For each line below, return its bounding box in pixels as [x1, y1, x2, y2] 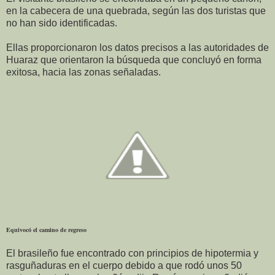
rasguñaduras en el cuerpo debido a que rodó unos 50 [6, 260, 242, 271]
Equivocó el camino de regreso [6, 225, 87, 234]
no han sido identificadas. [6, 17, 117, 28]
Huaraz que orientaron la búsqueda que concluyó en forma [6, 54, 261, 65]
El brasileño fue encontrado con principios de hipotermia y [6, 247, 258, 258]
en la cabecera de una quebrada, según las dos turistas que [6, 5, 266, 16]
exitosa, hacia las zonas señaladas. [6, 66, 161, 77]
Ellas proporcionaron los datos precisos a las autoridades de [6, 42, 269, 53]
